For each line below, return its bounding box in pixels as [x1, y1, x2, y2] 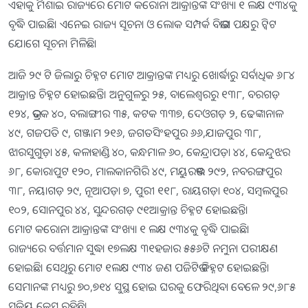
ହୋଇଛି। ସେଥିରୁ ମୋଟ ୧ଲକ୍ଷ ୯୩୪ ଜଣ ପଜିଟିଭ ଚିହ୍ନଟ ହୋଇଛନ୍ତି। [8, 259, 269, 275]
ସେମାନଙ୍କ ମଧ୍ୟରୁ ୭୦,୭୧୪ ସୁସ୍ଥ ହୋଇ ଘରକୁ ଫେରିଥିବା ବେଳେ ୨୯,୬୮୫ [8, 278, 296, 294]
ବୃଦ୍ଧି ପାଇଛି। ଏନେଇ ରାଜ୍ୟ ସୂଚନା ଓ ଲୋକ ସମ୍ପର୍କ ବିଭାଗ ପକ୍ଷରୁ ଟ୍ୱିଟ [8, 16, 276, 32]
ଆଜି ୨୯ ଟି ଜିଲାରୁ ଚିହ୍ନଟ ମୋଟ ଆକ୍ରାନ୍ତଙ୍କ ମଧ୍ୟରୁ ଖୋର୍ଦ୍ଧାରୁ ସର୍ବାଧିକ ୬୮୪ [8, 67, 295, 82]
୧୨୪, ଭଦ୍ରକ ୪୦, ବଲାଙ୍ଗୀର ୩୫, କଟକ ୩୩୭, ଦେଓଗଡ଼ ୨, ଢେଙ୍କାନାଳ [8, 105, 283, 121]
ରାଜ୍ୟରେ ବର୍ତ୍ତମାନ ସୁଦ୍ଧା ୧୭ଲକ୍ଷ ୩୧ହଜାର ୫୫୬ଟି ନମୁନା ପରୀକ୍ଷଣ [8, 240, 278, 256]
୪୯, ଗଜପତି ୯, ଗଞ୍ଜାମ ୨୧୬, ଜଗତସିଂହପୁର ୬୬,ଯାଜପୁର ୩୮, [8, 124, 261, 140]
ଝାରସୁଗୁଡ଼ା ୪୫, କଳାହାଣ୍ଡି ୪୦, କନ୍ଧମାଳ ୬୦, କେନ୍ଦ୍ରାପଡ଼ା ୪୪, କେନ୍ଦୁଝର [8, 144, 290, 159]
